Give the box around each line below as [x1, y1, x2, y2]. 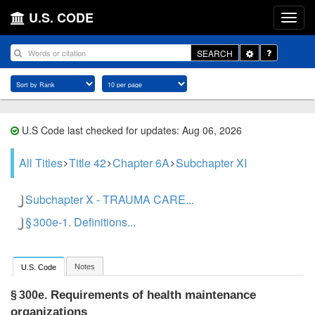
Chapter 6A [112, 155, 169, 171]
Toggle [252, 46, 278, 58]
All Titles [19, 155, 63, 171]
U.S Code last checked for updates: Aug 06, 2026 [19, 123, 242, 137]
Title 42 [69, 155, 106, 171]
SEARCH [197, 46, 233, 59]
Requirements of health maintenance [47, 288, 256, 302]
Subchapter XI [176, 155, 247, 171]
